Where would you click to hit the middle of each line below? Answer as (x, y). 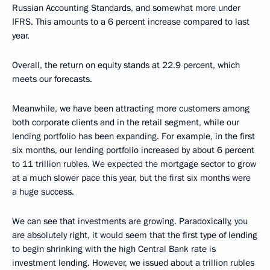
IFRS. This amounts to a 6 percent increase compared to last (131, 22)
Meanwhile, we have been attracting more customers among (131, 108)
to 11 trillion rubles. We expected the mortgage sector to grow (134, 164)
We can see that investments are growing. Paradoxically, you (130, 221)
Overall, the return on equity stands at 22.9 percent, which (126, 65)
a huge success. (43, 192)
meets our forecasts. (52, 79)
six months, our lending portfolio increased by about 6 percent (133, 150)
